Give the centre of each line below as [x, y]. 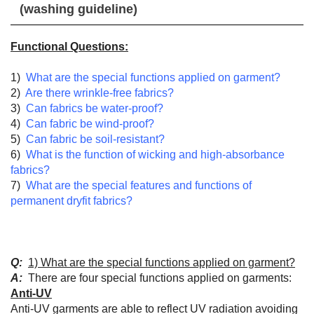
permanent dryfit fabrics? [71, 201]
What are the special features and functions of [139, 185]
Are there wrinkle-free [80, 93]
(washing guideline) [78, 9]
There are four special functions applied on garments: [157, 278]
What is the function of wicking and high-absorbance [155, 155]
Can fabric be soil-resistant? [95, 139]
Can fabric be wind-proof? [90, 124]
